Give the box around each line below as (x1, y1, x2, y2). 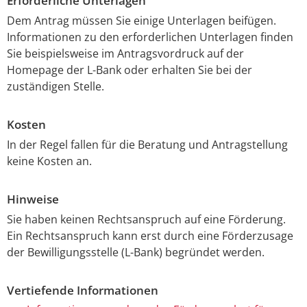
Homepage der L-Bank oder (7, 62, 151, 77)
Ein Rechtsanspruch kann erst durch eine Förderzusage (7, 228, 293, 243)
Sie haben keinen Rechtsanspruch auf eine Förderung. (7, 211, 286, 227)
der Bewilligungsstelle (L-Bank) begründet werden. (7, 244, 265, 260)
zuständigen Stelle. (7, 78, 104, 94)
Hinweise (7, 191, 59, 207)
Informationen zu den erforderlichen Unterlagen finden (7, 29, 293, 45)
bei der (216, 62, 252, 77)
